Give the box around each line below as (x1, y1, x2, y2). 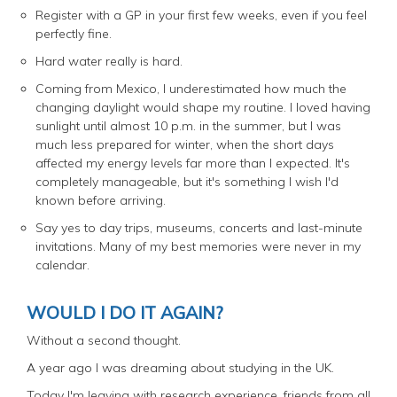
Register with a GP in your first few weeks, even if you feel (35, 6, 367, 23)
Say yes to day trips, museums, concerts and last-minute (35, 219, 362, 236)
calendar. (35, 256, 90, 273)
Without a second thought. (27, 331, 181, 348)
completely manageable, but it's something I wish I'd (35, 173, 339, 190)
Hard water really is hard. (35, 52, 183, 69)
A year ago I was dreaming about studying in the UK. (27, 359, 334, 376)
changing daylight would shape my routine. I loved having (35, 98, 370, 115)
